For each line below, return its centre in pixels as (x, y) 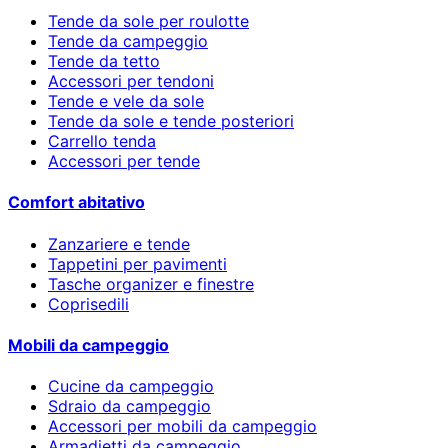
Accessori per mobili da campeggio (182, 426)
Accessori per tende (124, 161)
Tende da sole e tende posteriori (171, 121)
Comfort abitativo (76, 202)
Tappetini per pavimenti (137, 263)
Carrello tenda (102, 141)
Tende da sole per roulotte (148, 21)
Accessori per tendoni (131, 81)
